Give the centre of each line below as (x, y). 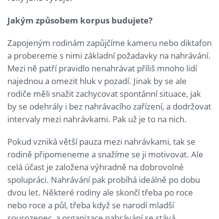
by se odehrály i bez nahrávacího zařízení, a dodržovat (109, 106)
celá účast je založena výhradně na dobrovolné (96, 167)
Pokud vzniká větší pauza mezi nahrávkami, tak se (101, 141)
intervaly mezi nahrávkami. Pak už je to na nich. (97, 119)
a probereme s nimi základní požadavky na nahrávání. (109, 55)
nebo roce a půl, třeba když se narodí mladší (91, 205)
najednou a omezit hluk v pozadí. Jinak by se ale (97, 81)
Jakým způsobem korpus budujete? (80, 20)
